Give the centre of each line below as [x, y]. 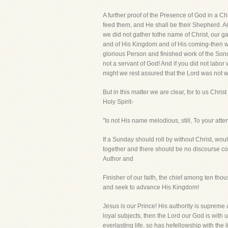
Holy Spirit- [118, 102]
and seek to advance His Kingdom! [151, 187]
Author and [118, 159]
